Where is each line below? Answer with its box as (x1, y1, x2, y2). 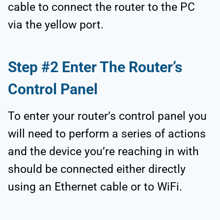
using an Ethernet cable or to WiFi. (8, 180, 182, 194)
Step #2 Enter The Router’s (8, 58, 182, 76)
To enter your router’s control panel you (8, 110, 207, 123)
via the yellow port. (8, 18, 104, 32)
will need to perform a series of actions (8, 127, 206, 141)
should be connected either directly (8, 163, 186, 176)
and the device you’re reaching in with (8, 145, 199, 159)
